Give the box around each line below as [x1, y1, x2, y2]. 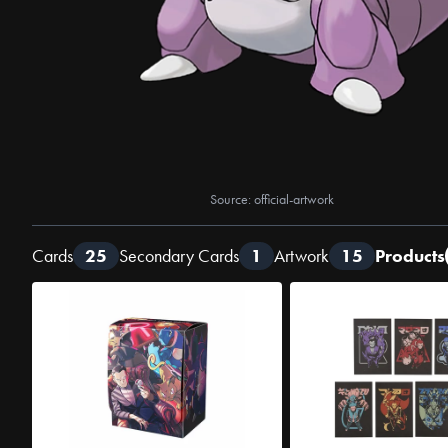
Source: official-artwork [210, 190, 334, 208]
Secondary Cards [119, 244, 239, 267]
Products [375, 244, 445, 267]
